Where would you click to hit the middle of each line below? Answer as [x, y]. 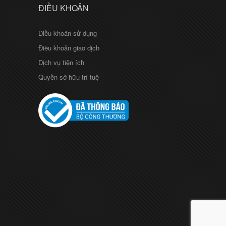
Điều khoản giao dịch [69, 48]
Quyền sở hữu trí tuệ [69, 77]
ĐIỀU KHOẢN [64, 8]
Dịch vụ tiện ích [61, 63]
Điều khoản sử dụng [68, 33]
